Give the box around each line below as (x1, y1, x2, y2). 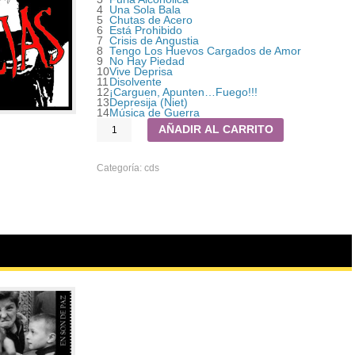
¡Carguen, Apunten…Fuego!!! (109, 86, 258, 98)
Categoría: (97, 162, 145, 174)
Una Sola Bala (109, 4, 181, 16)
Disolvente (109, 76, 162, 88)
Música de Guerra (109, 107, 200, 119)
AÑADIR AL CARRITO (158, 124, 273, 136)
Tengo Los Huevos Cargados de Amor (109, 45, 302, 57)
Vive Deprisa (109, 66, 174, 78)
